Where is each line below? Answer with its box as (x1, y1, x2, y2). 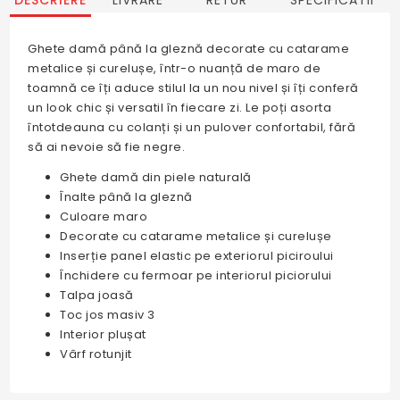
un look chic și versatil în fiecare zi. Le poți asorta (28, 98, 332, 116)
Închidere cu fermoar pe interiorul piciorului (60, 266, 332, 284)
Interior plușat (60, 325, 146, 343)
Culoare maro (60, 207, 148, 225)
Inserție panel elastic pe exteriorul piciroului (60, 246, 334, 264)
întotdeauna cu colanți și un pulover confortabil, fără (28, 118, 356, 136)
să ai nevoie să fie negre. (28, 137, 186, 155)
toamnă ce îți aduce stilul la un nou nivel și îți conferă (28, 79, 359, 96)
